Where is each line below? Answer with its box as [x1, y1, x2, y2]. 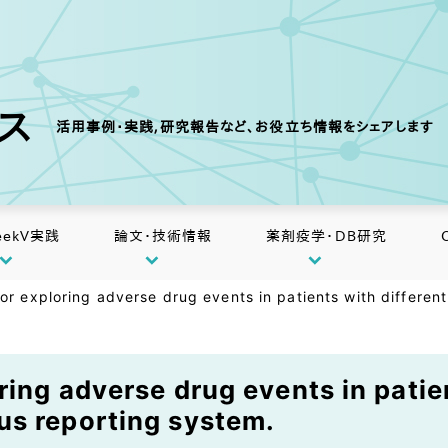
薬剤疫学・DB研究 [265, 229, 388, 243]
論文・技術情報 [113, 229, 213, 243]
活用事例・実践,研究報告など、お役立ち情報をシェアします [55, 120, 434, 134]
